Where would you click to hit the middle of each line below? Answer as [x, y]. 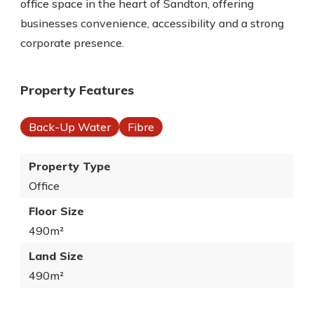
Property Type [70, 166]
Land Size [56, 256]
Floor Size [56, 211]
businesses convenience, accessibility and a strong [152, 23]
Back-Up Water [70, 127]
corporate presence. [72, 43]
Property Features [77, 90]
